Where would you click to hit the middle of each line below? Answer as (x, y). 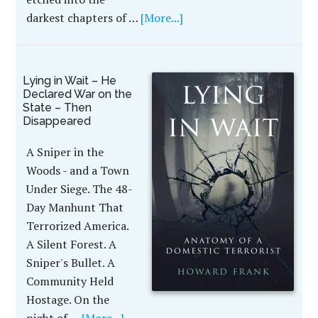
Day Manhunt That (75, 207)
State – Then (57, 108)
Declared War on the (78, 94)
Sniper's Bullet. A (71, 263)
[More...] (162, 18)
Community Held (70, 281)
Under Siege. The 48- (80, 189)
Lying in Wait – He (70, 81)
